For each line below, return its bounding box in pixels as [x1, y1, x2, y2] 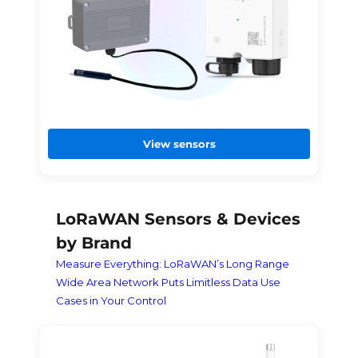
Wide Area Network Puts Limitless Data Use [55, 275, 280, 288]
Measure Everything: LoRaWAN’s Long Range [55, 257, 289, 270]
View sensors [142, 137, 216, 150]
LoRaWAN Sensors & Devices [55, 209, 300, 229]
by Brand [55, 233, 132, 253]
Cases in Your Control [55, 293, 166, 307]
